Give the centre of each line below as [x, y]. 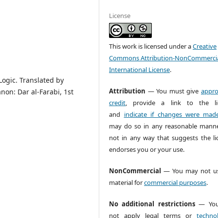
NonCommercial [135, 171]
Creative [205, 46]
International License [140, 69]
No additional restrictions [152, 204]
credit [118, 102]
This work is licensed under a [151, 46]
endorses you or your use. [147, 149]
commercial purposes [175, 182]
